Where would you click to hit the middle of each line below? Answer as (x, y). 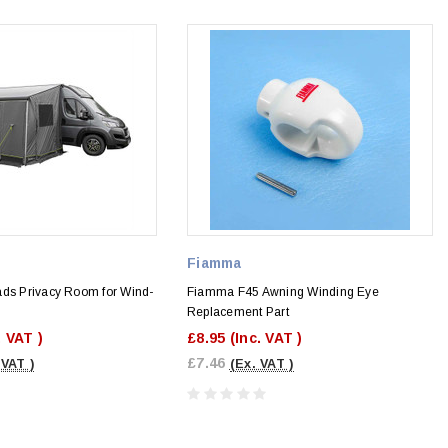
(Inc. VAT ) (266, 337)
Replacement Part (238, 311)
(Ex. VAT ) (261, 363)
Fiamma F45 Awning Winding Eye (283, 291)
